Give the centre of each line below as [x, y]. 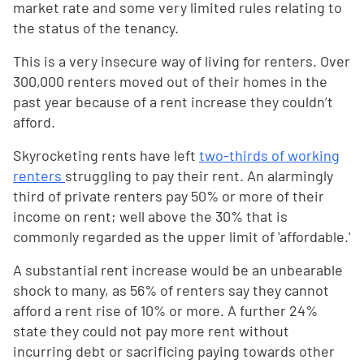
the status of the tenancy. [96, 28]
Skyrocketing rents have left [106, 156]
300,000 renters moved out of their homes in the [170, 82]
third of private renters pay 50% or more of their [169, 196]
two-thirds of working [269, 156]
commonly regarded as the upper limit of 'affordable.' [182, 237]
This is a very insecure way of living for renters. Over [182, 61]
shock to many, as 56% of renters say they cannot [171, 290]
